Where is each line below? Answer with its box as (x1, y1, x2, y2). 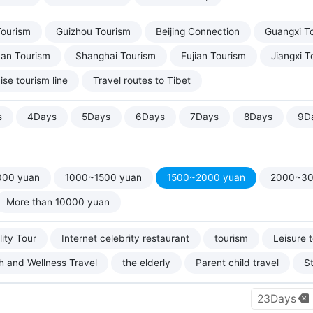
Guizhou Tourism (56, 26, 131, 37)
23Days (257, 292, 296, 305)
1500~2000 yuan (167, 172, 245, 183)
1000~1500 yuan (65, 172, 142, 183)
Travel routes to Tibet (93, 75, 191, 86)
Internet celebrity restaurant (61, 233, 189, 244)
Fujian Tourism (181, 50, 246, 61)
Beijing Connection (156, 26, 240, 37)
